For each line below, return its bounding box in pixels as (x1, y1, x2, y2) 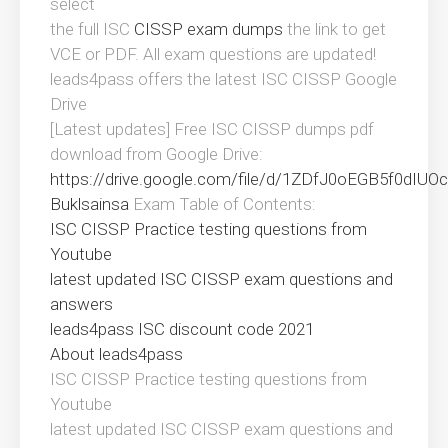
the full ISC (50, 19, 134, 40)
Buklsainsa (50, 194, 129, 215)
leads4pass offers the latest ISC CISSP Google (50, 69, 397, 90)
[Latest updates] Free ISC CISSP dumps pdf (50, 119, 374, 140)
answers (50, 294, 113, 315)
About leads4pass (50, 344, 183, 365)
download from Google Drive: (50, 144, 263, 165)
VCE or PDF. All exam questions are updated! (50, 44, 376, 65)
